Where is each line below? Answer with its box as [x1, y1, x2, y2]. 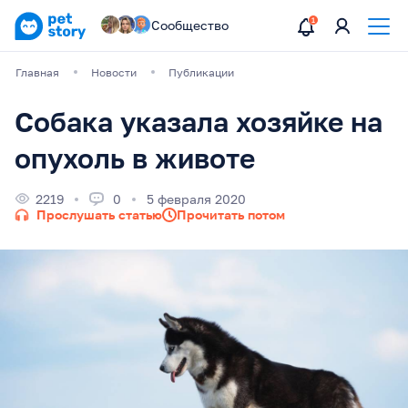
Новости [91, 66, 137, 79]
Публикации [168, 66, 234, 79]
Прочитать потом [177, 207, 285, 222]
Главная [15, 66, 59, 79]
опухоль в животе [15, 142, 255, 175]
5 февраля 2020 [147, 191, 246, 207]
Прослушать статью [36, 207, 162, 222]
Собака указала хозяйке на [15, 106, 382, 138]
